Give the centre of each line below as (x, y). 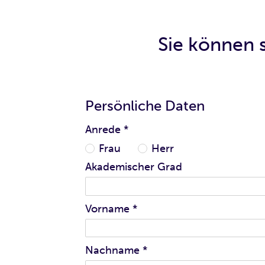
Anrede (103, 129)
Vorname (107, 209)
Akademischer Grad (134, 167)
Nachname (112, 251)
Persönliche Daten (145, 106)
